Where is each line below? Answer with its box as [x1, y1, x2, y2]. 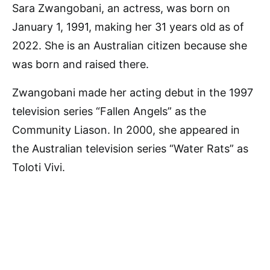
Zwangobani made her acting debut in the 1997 [12, 86, 253, 99]
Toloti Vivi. [12, 161, 65, 174]
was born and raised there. [12, 58, 149, 71]
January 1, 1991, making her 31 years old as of [12, 20, 244, 34]
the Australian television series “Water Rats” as [12, 142, 248, 155]
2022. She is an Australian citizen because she [12, 39, 247, 52]
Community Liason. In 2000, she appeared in [12, 124, 240, 137]
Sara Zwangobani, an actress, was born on [12, 2, 230, 15]
